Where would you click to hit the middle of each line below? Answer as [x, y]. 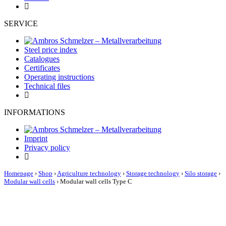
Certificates [42, 68]
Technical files [47, 86]
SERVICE [21, 23]
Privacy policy [47, 148]
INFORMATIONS [35, 112]
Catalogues [42, 59]
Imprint [36, 138]
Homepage [19, 173]
